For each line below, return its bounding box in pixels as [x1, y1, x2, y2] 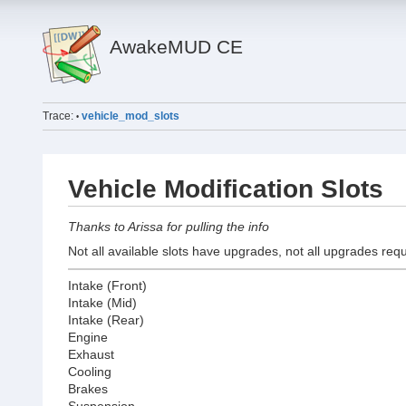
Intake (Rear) [67, 313, 144, 328]
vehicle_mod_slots [81, 110, 179, 123]
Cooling [67, 364, 111, 380]
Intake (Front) [67, 278, 147, 294]
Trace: [42, 110, 73, 123]
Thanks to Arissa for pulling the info [67, 218, 269, 234]
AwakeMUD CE [110, 36, 244, 57]
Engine [67, 330, 108, 345]
